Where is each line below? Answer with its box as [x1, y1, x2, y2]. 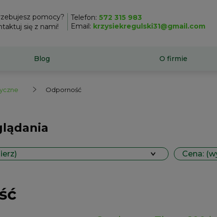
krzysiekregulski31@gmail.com [93, 22, 205, 31]
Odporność [46, 86, 81, 93]
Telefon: [70, 13, 99, 22]
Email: [70, 22, 93, 31]
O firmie [159, 54, 187, 63]
